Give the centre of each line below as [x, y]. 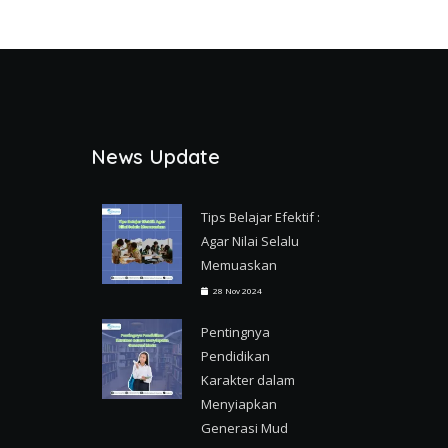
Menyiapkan [239, 404]
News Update [155, 156]
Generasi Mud [244, 428]
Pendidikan [235, 356]
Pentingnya [235, 332]
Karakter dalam [248, 380]
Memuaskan [239, 265]
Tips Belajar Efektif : [260, 217]
